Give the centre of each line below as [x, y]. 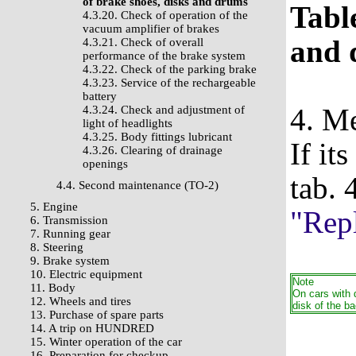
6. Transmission [69, 220]
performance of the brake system [164, 56]
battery [100, 96]
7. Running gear [70, 234]
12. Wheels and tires [81, 301]
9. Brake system [70, 261]
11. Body [53, 288]
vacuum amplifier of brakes [151, 29]
